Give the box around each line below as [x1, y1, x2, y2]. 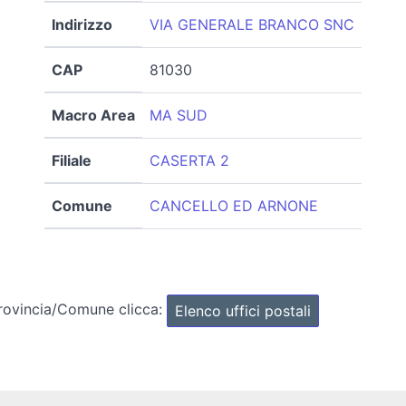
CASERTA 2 [150, 150, 229, 169]
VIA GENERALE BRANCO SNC [150, 14, 354, 34]
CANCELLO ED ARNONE [150, 196, 318, 215]
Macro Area [52, 105, 135, 124]
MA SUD [150, 105, 208, 124]
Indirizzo [52, 14, 112, 34]
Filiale [52, 150, 92, 169]
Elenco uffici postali [175, 301, 311, 320]
